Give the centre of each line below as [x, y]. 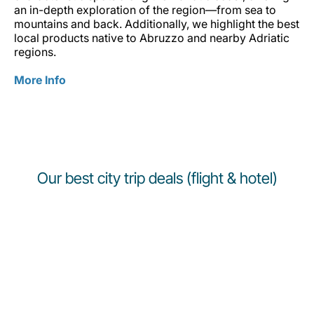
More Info [40, 80]
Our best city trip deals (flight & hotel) [157, 178]
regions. [36, 52]
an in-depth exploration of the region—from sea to [145, 10]
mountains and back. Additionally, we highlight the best [157, 24]
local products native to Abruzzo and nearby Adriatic [152, 38]
